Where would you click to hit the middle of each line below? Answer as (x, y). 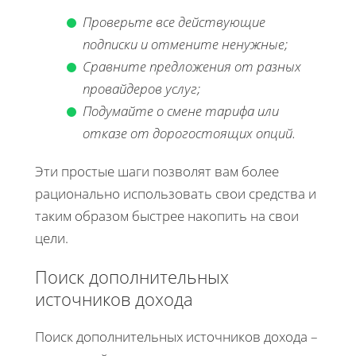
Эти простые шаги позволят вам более (157, 171)
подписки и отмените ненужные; (185, 44)
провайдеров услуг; (141, 88)
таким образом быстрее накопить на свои (167, 215)
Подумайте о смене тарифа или (181, 110)
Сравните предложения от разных (192, 66)
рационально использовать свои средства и (176, 193)
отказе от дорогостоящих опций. (189, 133)
